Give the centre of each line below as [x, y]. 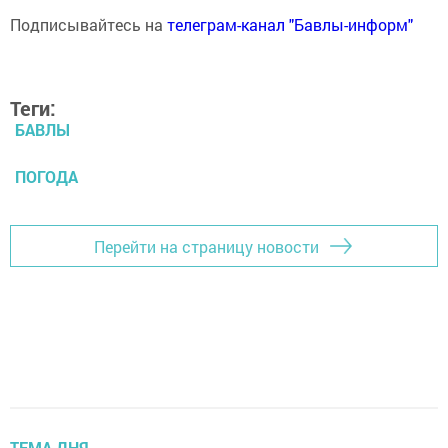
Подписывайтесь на [88, 24]
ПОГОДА [46, 176]
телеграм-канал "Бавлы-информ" [290, 24]
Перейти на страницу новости [206, 246]
